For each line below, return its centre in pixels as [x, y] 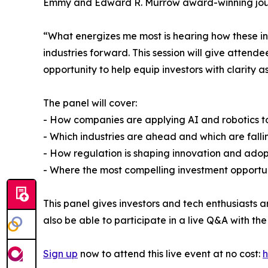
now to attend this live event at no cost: [170, 254]
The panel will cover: [90, 103]
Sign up [60, 254]
